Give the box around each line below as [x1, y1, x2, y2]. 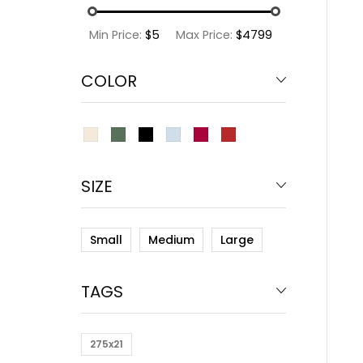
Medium [148, 232, 194, 248]
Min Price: [89, 27, 145, 43]
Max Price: [176, 27, 236, 43]
